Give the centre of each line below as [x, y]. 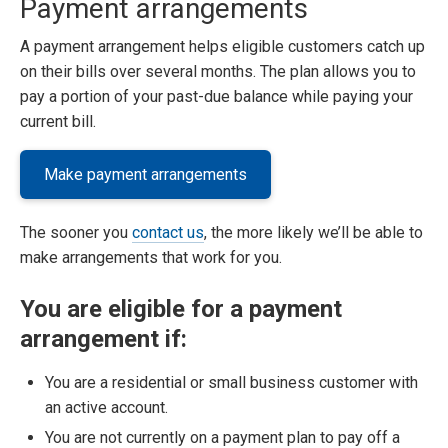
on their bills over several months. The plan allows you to [218, 71]
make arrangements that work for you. [151, 257]
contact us [168, 232]
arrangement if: [103, 339]
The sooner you [76, 232]
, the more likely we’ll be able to [313, 232]
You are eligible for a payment [181, 309]
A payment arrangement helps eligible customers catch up [222, 46]
